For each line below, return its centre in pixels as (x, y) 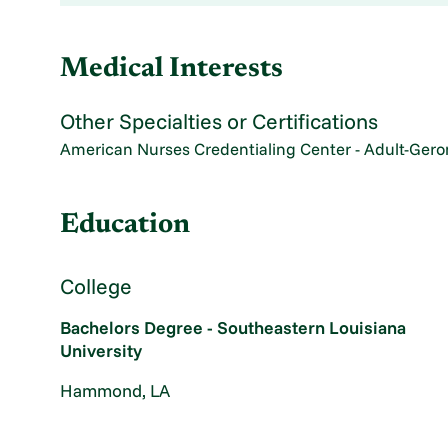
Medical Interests (172, 69)
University (101, 350)
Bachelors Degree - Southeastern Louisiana (233, 327)
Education (125, 226)
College (96, 285)
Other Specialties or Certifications (219, 120)
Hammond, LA (115, 390)
